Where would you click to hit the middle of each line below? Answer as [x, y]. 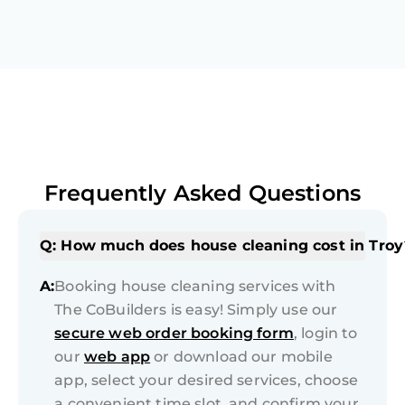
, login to [325, 334]
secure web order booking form [174, 334]
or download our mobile [241, 357]
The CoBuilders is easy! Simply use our [196, 310]
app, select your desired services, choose [206, 381]
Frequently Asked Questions [202, 193]
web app [117, 357]
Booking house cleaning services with [195, 287]
